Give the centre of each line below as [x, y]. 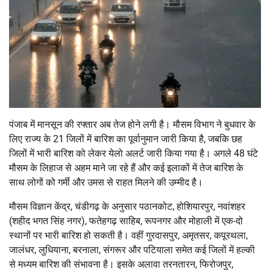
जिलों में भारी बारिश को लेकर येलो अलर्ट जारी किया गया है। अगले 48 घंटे [133, 153]
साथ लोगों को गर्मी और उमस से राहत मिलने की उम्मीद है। [106, 182]
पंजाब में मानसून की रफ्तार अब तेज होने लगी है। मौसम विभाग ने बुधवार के [132, 124]
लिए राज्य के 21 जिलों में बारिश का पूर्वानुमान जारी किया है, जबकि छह [126, 139]
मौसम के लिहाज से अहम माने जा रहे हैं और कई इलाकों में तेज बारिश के [126, 168]
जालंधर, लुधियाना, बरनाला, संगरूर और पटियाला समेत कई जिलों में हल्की [132, 250]
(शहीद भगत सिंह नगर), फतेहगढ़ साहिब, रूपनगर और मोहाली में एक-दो [126, 221]
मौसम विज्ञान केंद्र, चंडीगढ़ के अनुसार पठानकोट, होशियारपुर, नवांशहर [127, 206]
